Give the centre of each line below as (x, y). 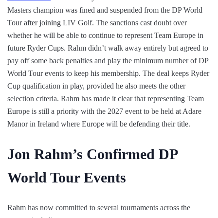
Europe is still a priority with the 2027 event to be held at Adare (104, 111)
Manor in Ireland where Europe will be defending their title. (99, 124)
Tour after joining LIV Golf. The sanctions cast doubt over (97, 23)
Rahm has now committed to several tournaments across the (99, 207)
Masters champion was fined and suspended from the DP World (105, 10)
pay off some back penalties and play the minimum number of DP (108, 61)
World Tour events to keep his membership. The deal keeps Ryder (108, 73)
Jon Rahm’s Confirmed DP (92, 154)
